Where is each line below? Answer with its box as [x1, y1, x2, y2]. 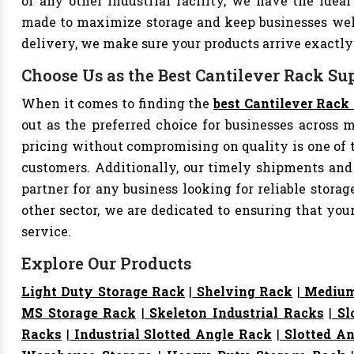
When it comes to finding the [21, 95, 213, 111]
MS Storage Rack [21, 304, 137, 321]
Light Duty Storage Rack [21, 283, 186, 299]
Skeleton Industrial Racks [144, 304, 324, 321]
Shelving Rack [192, 283, 293, 299]
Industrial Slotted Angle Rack [69, 326, 273, 342]
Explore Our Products [21, 253, 191, 273]
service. [21, 223, 71, 239]
